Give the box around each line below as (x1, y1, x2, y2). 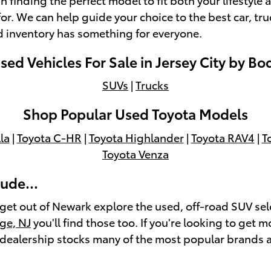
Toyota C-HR (16, 129, 82, 145)
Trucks (135, 77, 169, 93)
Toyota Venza (102, 145, 169, 161)
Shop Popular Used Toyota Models (23, 103, 248, 124)
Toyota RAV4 (191, 129, 255, 145)
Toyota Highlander (88, 129, 184, 145)
